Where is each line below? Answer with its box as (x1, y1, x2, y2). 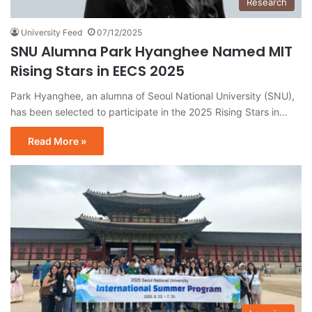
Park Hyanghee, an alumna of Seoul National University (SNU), (10, 90, 295, 102)
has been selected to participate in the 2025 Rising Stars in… (10, 106, 288, 118)
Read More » (28, 135, 86, 148)
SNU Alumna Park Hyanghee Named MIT (10, 42, 292, 62)
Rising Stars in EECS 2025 (10, 61, 185, 81)
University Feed (21, 27, 82, 38)
